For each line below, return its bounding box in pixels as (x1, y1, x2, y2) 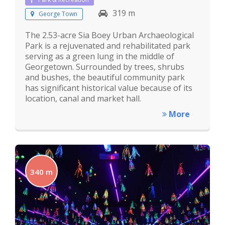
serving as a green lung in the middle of (25, 50, 174, 62)
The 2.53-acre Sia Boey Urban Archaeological (25, 29, 194, 41)
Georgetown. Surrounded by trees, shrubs (25, 61, 184, 72)
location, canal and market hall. (25, 92, 141, 104)
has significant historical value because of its (25, 82, 192, 93)
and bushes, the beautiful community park (25, 71, 185, 83)
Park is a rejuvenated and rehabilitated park (25, 40, 190, 51)
